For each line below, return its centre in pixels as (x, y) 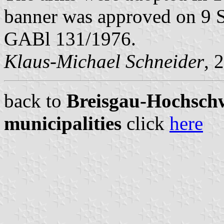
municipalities (63, 123)
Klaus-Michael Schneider (104, 61)
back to (35, 100)
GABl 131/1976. (70, 38)
